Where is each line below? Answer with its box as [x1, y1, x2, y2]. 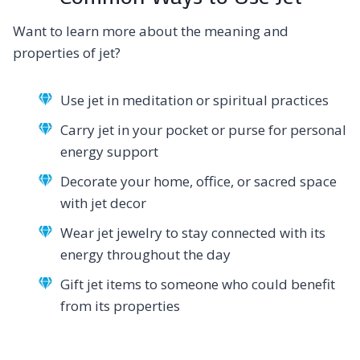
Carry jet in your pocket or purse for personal [60, 121, 346, 140]
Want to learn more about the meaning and [13, 22, 288, 41]
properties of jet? [13, 43, 121, 63]
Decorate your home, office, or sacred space [60, 172, 337, 191]
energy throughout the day [60, 245, 231, 264]
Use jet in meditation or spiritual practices [60, 91, 329, 110]
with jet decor [60, 194, 146, 213]
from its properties [60, 297, 180, 316]
